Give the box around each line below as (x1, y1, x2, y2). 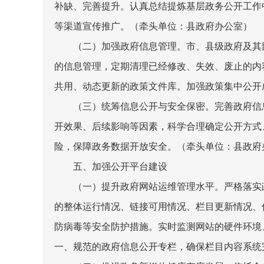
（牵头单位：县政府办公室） (130, 21, 252, 31)
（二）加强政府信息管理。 (73, 41, 186, 51)
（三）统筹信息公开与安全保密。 (73, 101, 214, 111)
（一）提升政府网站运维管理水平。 (73, 181, 224, 192)
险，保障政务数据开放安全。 (54, 141, 177, 151)
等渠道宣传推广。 (54, 21, 130, 31)
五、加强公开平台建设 (73, 161, 167, 171)
